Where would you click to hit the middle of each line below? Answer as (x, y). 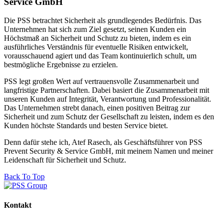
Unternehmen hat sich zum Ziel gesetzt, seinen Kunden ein (95, 29)
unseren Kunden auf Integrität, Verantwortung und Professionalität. (108, 99)
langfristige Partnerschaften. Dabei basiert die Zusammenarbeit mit (107, 90)
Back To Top (24, 177)
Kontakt (18, 205)
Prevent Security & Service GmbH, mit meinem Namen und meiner (109, 151)
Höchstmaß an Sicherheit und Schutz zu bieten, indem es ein (97, 38)
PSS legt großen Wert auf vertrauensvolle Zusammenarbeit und (101, 82)
